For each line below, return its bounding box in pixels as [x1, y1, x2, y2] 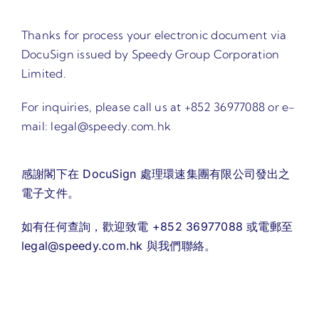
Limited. [21, 66, 66, 80]
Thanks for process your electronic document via [21, 27, 287, 42]
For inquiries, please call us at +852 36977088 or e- [21, 99, 296, 114]
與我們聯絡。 [142, 238, 216, 253]
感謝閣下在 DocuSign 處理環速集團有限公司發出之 [21, 166, 291, 181]
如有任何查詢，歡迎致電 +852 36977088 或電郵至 [21, 219, 293, 234]
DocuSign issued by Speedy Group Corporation [21, 46, 280, 61]
